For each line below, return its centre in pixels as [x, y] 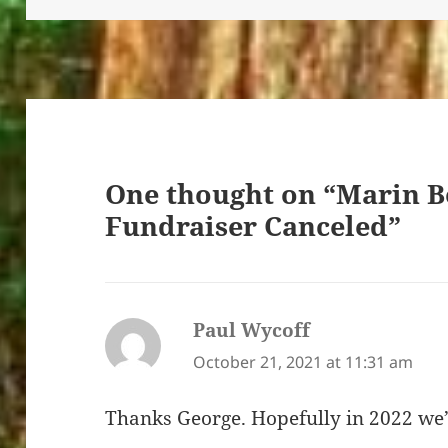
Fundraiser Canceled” [253, 226]
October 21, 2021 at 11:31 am [303, 361]
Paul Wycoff [252, 329]
